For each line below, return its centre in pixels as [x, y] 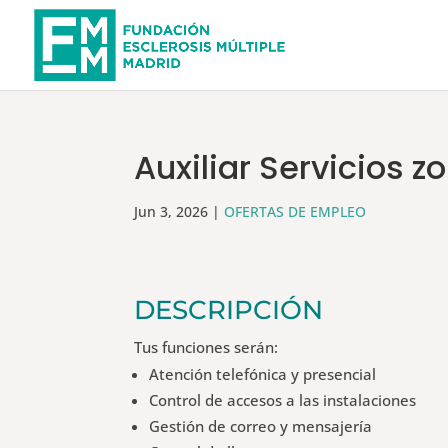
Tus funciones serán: [206, 346]
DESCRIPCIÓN [229, 309]
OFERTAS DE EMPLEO [295, 211]
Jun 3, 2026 [171, 211]
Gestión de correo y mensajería [261, 425]
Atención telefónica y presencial [263, 373]
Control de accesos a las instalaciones [283, 399]
